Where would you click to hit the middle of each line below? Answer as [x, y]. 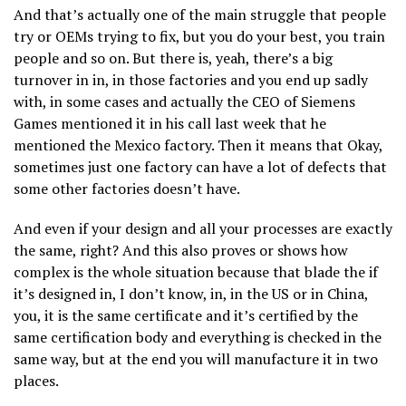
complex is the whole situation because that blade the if [196, 271]
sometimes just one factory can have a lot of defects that [200, 166]
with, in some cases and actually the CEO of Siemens [184, 101]
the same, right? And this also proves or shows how [181, 250]
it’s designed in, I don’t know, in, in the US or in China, [191, 293]
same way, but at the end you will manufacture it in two [196, 358]
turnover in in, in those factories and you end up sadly [191, 79]
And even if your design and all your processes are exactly [203, 228]
